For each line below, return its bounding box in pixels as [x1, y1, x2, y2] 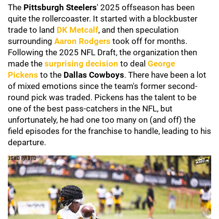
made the [8, 59, 44, 68]
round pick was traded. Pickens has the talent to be [8, 92, 197, 102]
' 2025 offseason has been [97, 2, 195, 12]
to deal [118, 59, 148, 68]
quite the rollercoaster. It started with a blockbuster [8, 14, 197, 23]
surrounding [8, 36, 54, 46]
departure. [8, 137, 46, 147]
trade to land [8, 25, 57, 35]
